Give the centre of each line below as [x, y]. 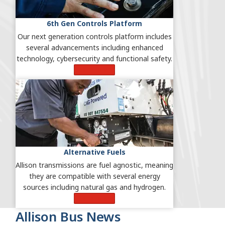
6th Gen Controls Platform [94, 24]
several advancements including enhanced [94, 48]
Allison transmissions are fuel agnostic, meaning [94, 165]
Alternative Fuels [94, 152]
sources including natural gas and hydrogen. [94, 187]
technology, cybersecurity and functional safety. [94, 59]
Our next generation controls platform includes [94, 37]
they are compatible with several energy [94, 176]
